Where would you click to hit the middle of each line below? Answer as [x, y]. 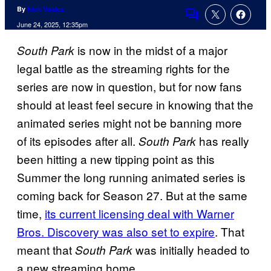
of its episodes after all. [78, 141]
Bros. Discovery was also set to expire [116, 232]
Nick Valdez [46, 9]
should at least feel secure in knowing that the [135, 105]
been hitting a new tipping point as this [116, 159]
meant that [46, 250]
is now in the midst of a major [152, 50]
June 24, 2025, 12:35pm [52, 24]
